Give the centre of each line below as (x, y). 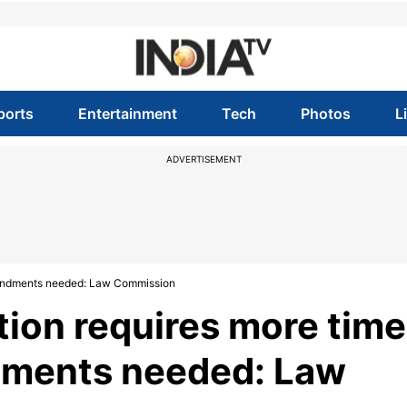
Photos (326, 114)
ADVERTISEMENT (203, 159)
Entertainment (127, 114)
